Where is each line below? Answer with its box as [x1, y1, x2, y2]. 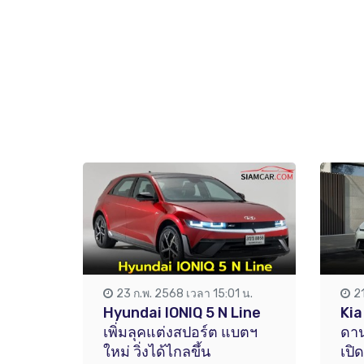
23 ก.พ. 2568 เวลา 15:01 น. [116, 286, 253, 301]
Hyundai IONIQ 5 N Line [103, 303, 261, 322]
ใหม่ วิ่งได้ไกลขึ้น [103, 342, 210, 361]
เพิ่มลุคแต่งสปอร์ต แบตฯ [103, 323, 258, 341]
